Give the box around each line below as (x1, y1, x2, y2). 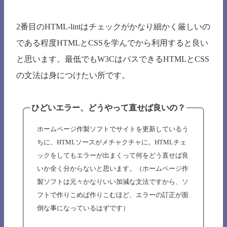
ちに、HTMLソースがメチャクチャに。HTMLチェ (37, 138, 186, 146)
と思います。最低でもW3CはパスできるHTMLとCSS (16, 55, 209, 64)
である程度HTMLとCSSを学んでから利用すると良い (16, 39, 208, 48)
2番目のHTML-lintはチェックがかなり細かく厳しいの (16, 22, 210, 31)
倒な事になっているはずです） (37, 204, 129, 212)
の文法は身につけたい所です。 (16, 71, 130, 80)
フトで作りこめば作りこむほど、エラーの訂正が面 (37, 191, 188, 199)
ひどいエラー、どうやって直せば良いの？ (31, 103, 185, 112)
